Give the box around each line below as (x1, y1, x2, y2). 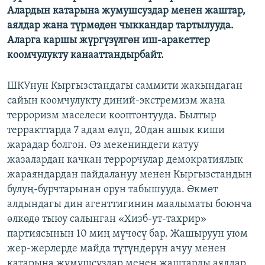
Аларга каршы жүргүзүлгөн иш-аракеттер (7, 35, 210, 47)
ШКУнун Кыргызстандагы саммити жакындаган (7, 80, 243, 92)
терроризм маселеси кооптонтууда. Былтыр (7, 110, 216, 122)
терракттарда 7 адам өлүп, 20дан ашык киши (7, 125, 225, 137)
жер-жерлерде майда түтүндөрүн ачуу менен (7, 243, 226, 255)
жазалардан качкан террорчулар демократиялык (7, 154, 243, 166)
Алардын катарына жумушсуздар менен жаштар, (7, 5, 245, 17)
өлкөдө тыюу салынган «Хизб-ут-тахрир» (7, 214, 206, 225)
